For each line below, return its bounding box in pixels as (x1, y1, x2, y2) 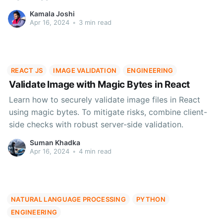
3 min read (76, 18, 111, 27)
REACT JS (10, 66, 43, 75)
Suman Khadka (29, 138, 80, 147)
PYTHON (136, 195, 166, 204)
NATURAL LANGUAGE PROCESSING (10, 195, 126, 204)
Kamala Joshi (29, 9, 75, 18)
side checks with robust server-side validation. (8, 119, 183, 129)
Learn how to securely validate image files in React (8, 94, 200, 105)
